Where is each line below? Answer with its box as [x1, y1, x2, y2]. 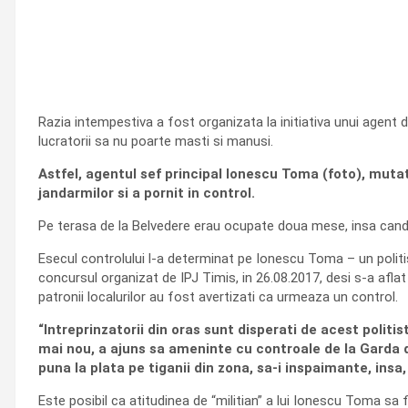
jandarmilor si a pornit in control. [38, 185, 255, 201]
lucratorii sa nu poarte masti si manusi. [38, 133, 273, 149]
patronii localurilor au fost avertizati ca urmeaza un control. [38, 289, 398, 305]
